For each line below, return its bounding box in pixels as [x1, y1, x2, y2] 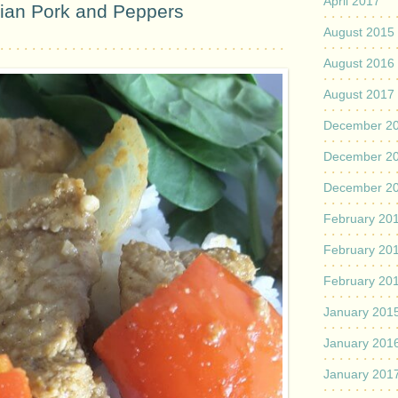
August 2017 [323, 87, 394, 101]
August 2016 [323, 56, 394, 70]
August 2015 [323, 25, 394, 39]
